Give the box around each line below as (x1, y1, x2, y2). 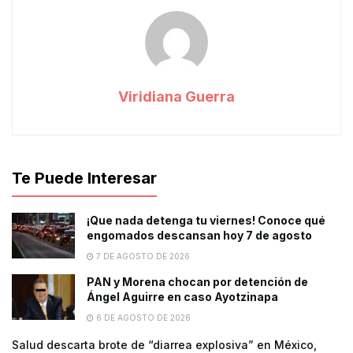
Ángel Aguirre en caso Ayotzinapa (87, 290, 278, 304)
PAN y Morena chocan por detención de (87, 275, 308, 289)
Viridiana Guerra (118, 88, 235, 106)
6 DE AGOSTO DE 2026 (94, 313, 191, 323)
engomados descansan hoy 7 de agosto (87, 229, 312, 243)
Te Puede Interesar (12, 169, 157, 188)
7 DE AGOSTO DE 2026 (94, 251, 190, 262)
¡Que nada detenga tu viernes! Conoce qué (87, 214, 325, 228)
